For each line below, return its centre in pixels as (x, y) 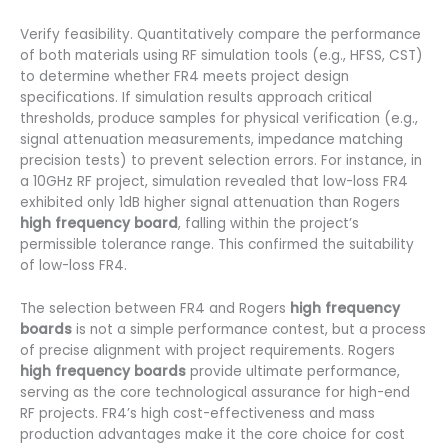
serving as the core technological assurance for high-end (215, 392)
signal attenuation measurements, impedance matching (211, 140)
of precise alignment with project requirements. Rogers (207, 350)
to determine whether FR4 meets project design (184, 77)
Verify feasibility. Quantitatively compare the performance (220, 35)
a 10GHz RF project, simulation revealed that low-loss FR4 (214, 182)
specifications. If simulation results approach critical (196, 98)
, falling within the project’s (268, 224)
